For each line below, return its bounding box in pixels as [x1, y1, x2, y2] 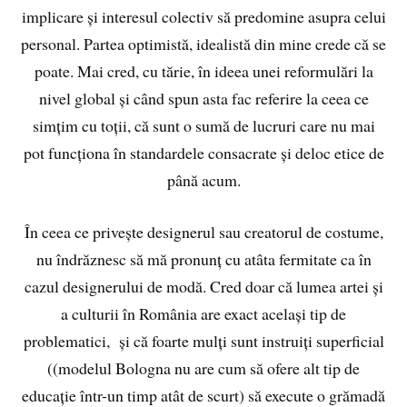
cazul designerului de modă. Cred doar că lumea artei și [24, 275, 383, 298]
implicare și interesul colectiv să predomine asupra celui [21, 5, 386, 28]
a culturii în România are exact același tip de [61, 303, 346, 325]
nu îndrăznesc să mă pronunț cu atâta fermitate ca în [35, 248, 372, 271]
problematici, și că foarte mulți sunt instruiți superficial [23, 330, 384, 352]
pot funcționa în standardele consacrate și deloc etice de [23, 142, 384, 164]
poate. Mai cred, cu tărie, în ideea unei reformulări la [34, 60, 373, 83]
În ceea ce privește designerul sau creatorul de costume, [24, 221, 383, 243]
